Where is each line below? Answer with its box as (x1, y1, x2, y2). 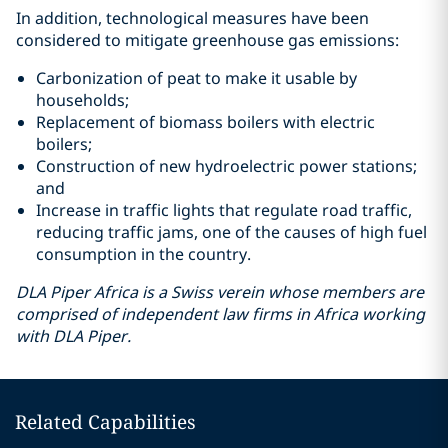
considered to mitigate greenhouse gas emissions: (16, 29, 399, 51)
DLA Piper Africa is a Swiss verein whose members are (16, 281, 424, 303)
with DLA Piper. (16, 325, 131, 347)
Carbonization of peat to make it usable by (36, 67, 357, 89)
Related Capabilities (15, 409, 196, 435)
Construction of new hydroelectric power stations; (36, 155, 417, 177)
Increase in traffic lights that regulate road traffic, (36, 199, 412, 221)
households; (36, 89, 129, 111)
